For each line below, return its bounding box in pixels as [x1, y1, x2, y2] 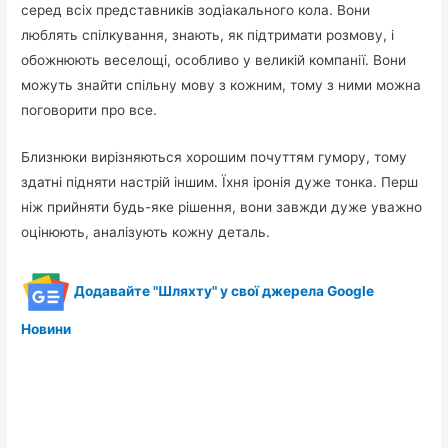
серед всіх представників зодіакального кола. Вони [21, 2, 371, 19]
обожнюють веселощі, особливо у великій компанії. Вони [21, 52, 407, 69]
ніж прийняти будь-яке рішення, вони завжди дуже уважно [21, 199, 423, 216]
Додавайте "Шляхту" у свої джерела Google [71, 282, 375, 299]
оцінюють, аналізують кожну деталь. [21, 224, 271, 241]
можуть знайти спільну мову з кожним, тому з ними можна [21, 77, 422, 94]
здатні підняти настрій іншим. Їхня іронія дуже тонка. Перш [21, 174, 419, 191]
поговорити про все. [21, 102, 158, 119]
